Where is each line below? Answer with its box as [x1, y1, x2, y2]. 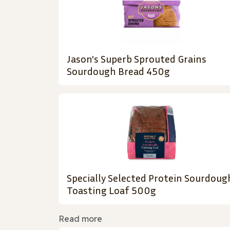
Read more [59, 214, 102, 224]
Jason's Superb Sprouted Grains [67, 52, 206, 65]
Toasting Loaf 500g [67, 184, 156, 197]
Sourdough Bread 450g [67, 65, 170, 78]
